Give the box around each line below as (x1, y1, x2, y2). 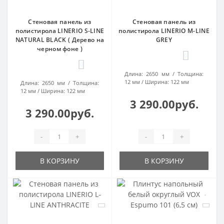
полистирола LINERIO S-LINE (15, 26, 104, 35)
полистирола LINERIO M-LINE (118, 26, 209, 35)
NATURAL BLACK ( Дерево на (15, 35, 104, 44)
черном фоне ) (37, 44, 82, 53)
